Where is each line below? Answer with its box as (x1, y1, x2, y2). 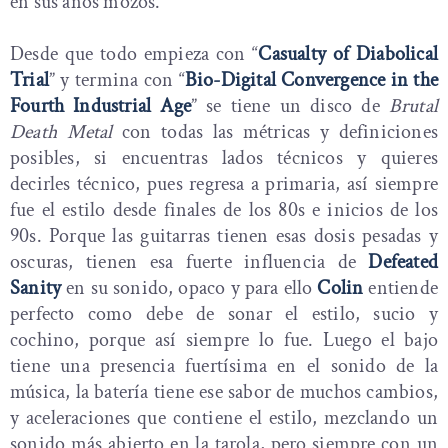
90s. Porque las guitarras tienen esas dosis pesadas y (10, 223, 438, 249)
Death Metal (10, 119, 113, 145)
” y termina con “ (49, 67, 185, 93)
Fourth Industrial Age (10, 93, 191, 119)
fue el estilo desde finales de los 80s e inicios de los (10, 197, 438, 223)
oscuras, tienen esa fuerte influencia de (10, 249, 369, 275)
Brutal (388, 93, 438, 119)
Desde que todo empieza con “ (10, 41, 259, 67)
